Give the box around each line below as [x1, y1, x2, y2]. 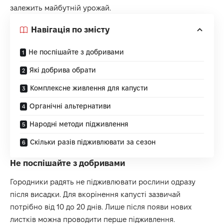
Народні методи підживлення [29, 119, 128, 128]
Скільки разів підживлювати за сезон [30, 137, 155, 146]
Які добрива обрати [29, 65, 96, 74]
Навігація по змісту [31, 25, 109, 34]
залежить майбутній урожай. [10, 3, 111, 12]
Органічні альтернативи [29, 101, 111, 110]
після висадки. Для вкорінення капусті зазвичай [10, 190, 180, 199]
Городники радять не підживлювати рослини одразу [10, 177, 195, 186]
